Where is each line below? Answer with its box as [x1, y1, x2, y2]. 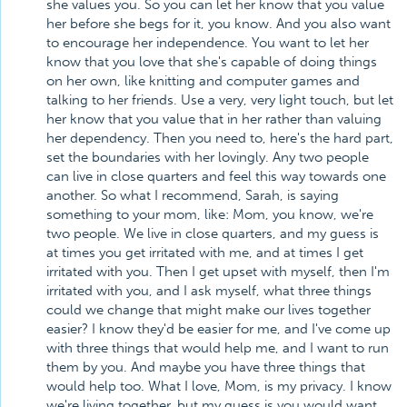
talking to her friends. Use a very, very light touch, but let [46, 92, 393, 108]
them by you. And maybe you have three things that [46, 359, 365, 375]
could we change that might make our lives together [46, 302, 371, 318]
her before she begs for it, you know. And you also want [46, 15, 391, 32]
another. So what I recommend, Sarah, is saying [46, 187, 339, 203]
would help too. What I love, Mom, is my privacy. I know [46, 378, 392, 394]
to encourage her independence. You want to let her [46, 35, 369, 51]
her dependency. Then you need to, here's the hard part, [46, 130, 393, 146]
